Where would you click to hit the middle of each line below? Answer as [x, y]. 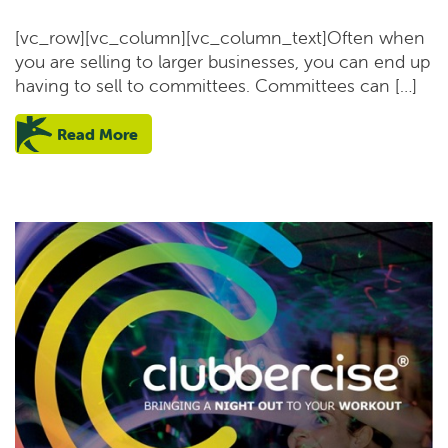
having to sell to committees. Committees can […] [216, 85]
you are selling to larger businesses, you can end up [222, 61]
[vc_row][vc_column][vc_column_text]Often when [220, 37]
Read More [97, 133]
